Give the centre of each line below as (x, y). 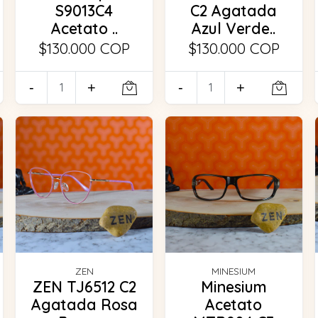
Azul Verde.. (234, 28)
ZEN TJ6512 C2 (84, 287)
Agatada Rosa (84, 305)
